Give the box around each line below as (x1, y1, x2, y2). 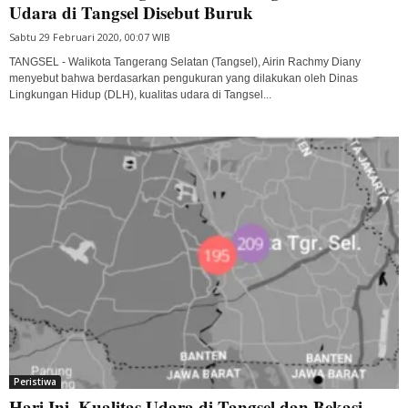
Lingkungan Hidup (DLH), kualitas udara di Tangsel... (9, 87, 271, 101)
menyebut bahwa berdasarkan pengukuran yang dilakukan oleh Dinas (9, 71, 358, 85)
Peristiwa (14, 374, 56, 388)
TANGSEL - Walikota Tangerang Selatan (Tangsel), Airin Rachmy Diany (9, 55, 361, 68)
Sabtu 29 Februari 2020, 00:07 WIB (9, 29, 170, 44)
